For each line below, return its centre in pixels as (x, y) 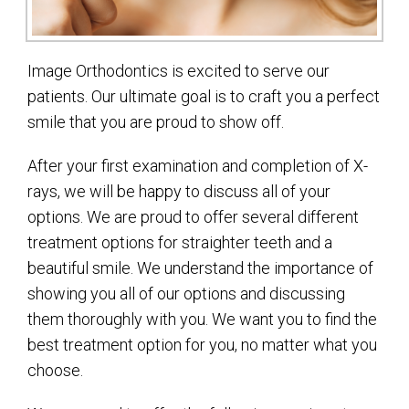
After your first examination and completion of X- (198, 166)
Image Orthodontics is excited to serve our (178, 71)
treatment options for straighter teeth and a (180, 243)
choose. (55, 371)
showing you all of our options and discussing (186, 294)
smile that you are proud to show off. (156, 122)
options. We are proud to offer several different (193, 217)
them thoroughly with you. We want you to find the (202, 320)
